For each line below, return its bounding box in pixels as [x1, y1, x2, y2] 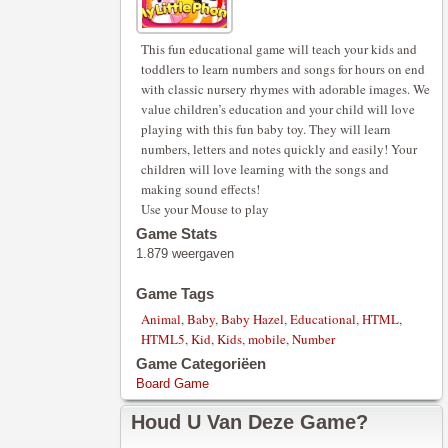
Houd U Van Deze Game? [131, 411, 368, 433]
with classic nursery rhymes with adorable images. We [141, 80, 430, 98]
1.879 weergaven [136, 246, 234, 261]
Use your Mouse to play [141, 200, 269, 218]
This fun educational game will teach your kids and [141, 40, 417, 58]
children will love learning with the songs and [141, 160, 389, 178]
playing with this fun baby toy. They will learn [141, 120, 391, 138]
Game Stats [136, 225, 217, 242]
